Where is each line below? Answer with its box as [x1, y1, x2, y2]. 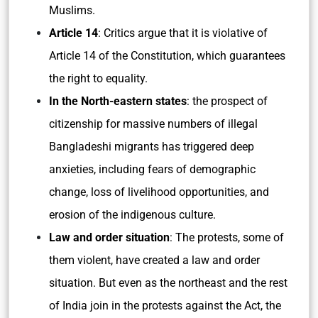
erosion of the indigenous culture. [49, 208, 216, 221]
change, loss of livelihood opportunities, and [49, 185, 269, 199]
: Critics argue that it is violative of [98, 26, 268, 40]
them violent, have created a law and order [49, 253, 260, 267]
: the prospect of [187, 94, 268, 108]
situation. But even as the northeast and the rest [49, 276, 287, 290]
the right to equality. [49, 72, 148, 85]
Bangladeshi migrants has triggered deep [49, 140, 254, 153]
